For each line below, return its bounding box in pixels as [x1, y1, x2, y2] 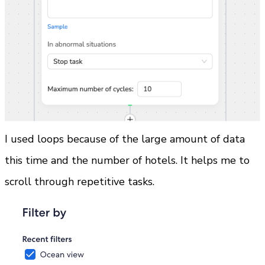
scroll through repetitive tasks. [5, 174, 154, 189]
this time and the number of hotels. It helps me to [5, 153, 250, 168]
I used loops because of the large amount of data [5, 132, 245, 147]
